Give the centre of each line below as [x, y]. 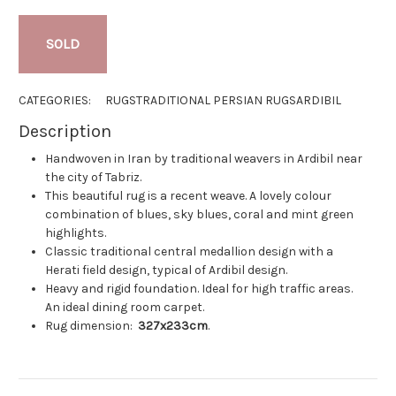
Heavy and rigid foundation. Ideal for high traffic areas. [199, 288]
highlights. [76, 232]
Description [65, 131]
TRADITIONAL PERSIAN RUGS [217, 100]
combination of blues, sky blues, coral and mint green [200, 214]
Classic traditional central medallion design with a [190, 251]
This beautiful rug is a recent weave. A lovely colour [189, 195]
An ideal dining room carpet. [125, 307]
